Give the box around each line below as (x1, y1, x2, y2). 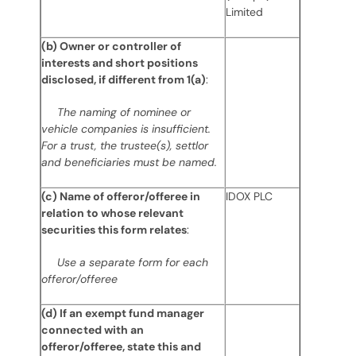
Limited (225, 5, 263, 19)
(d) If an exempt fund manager (41, 306, 204, 320)
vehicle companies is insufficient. (41, 122, 214, 136)
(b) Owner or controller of (41, 39, 181, 53)
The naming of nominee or (56, 105, 191, 119)
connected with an (41, 323, 144, 337)
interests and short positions (41, 56, 198, 70)
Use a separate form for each (56, 255, 208, 269)
